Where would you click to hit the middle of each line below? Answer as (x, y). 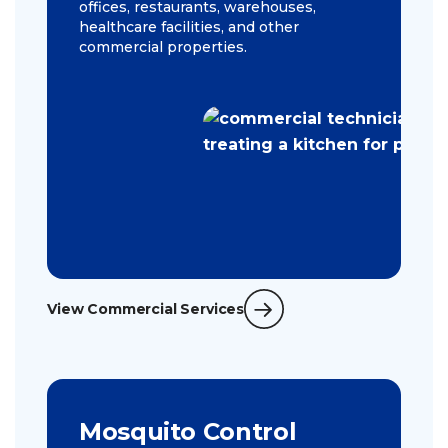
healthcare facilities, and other (189, 27)
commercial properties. (163, 47)
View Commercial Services (146, 309)
